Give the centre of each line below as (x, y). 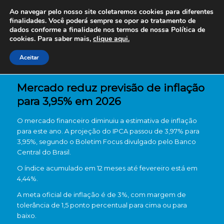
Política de (187, 30)
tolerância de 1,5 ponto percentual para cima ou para (102, 205)
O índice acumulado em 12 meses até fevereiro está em (107, 168)
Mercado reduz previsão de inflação (110, 88)
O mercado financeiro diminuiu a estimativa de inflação (107, 120)
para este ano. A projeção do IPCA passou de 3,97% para (108, 131)
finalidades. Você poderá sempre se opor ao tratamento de (102, 21)
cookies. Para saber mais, (51, 39)
